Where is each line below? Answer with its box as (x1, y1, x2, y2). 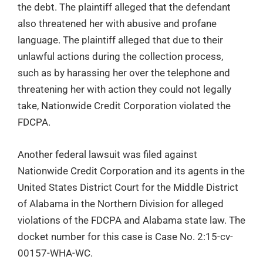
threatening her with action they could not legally (18, 83, 231, 95)
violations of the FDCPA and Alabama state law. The (18, 214, 245, 226)
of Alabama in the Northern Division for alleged (18, 197, 224, 210)
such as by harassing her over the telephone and (18, 66, 230, 79)
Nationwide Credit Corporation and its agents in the (18, 164, 245, 177)
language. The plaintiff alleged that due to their (18, 33, 223, 46)
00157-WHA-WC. (18, 247, 93, 259)
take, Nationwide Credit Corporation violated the (18, 99, 231, 112)
